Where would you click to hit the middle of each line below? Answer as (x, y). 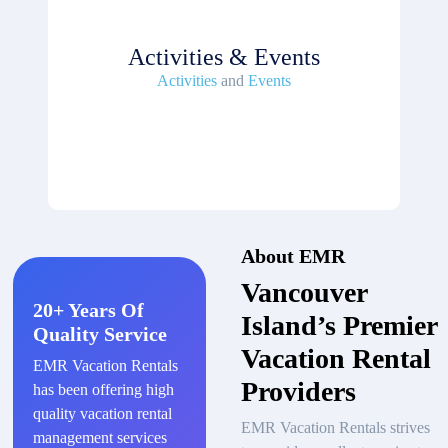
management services (100, 437)
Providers (298, 391)
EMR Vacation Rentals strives (335, 427)
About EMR (292, 255)
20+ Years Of (88, 309)
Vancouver (303, 292)
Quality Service (100, 333)
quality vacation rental (102, 413)
